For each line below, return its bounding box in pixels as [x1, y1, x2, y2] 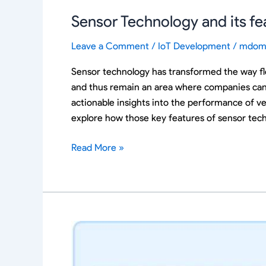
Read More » [71, 142, 124, 154]
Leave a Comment [71, 40, 149, 52]
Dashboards [71, 237, 120, 249]
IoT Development [158, 40, 230, 52]
